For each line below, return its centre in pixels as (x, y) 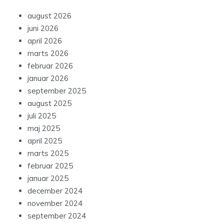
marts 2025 (48, 153)
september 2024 (57, 216)
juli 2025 (42, 116)
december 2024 (55, 191)
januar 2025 (48, 178)
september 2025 (57, 91)
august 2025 (49, 103)
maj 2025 (44, 128)
